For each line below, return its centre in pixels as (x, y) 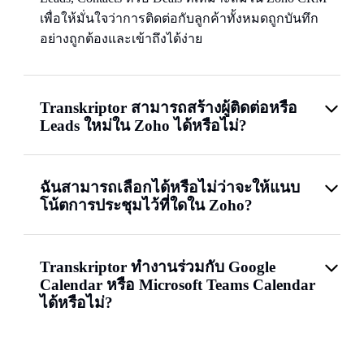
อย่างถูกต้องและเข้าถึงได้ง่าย (121, 39)
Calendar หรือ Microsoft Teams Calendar (178, 285)
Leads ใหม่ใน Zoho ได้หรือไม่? (143, 126)
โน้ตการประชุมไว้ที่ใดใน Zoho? (146, 205)
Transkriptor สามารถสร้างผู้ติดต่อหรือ (169, 108)
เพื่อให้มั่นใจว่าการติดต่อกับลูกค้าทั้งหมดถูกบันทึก (179, 18)
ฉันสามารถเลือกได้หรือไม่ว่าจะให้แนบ (170, 187)
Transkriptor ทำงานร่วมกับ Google (158, 267)
